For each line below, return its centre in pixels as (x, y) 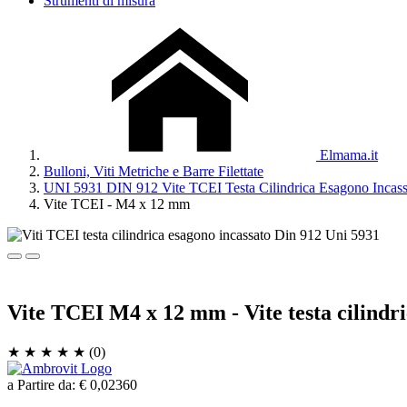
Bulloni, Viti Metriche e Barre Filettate (154, 171)
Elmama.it (347, 155)
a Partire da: (41, 384)
